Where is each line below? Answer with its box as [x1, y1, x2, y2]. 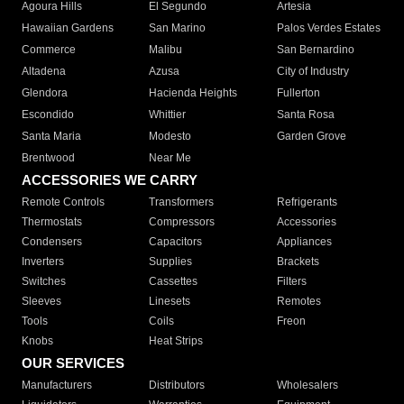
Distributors [149, 379, 206, 392]
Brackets [276, 255, 319, 269]
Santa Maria [22, 130, 81, 143]
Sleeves [22, 295, 61, 308]
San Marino [149, 22, 207, 35]
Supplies [149, 255, 193, 269]
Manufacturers [22, 379, 92, 392]
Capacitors [149, 235, 203, 249]
